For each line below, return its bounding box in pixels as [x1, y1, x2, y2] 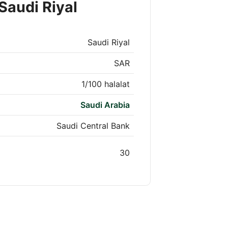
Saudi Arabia [80, 100, 130, 110]
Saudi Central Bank [56, 121, 130, 131]
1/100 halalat [81, 79, 130, 90]
